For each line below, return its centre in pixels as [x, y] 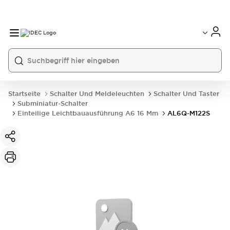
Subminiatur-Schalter [53, 103]
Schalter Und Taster [186, 94]
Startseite [24, 94]
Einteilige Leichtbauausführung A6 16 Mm [88, 113]
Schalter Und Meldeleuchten [97, 94]
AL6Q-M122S [189, 113]
